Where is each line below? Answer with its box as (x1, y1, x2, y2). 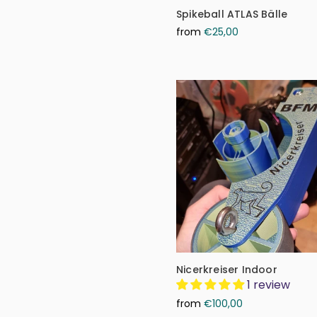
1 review (247, 276, 290, 293)
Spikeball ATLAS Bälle (176, 7, 288, 21)
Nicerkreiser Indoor (176, 262, 277, 277)
